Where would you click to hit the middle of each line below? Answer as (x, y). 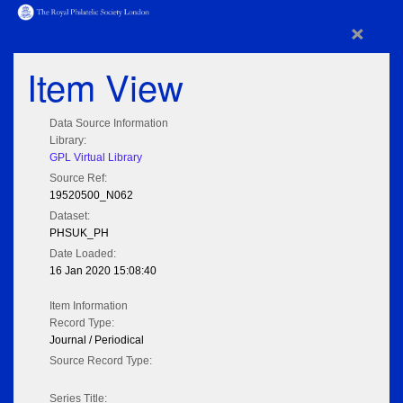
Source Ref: (78, 179)
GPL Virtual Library (96, 158)
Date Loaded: (83, 254)
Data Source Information (109, 124)
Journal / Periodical (97, 340)
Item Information (89, 306)
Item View (105, 86)
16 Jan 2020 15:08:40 (103, 271)
